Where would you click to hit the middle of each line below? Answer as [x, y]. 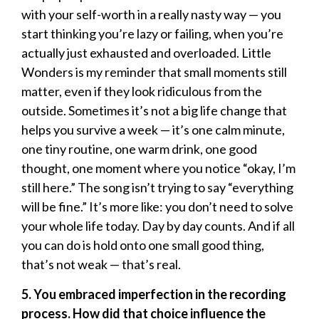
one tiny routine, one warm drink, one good [139, 149]
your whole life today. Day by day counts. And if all [158, 226]
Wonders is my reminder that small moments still [154, 72]
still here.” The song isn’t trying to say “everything [157, 188]
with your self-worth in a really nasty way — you [151, 15]
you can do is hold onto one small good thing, [143, 245]
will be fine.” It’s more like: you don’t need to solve [157, 207]
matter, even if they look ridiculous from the [142, 91]
